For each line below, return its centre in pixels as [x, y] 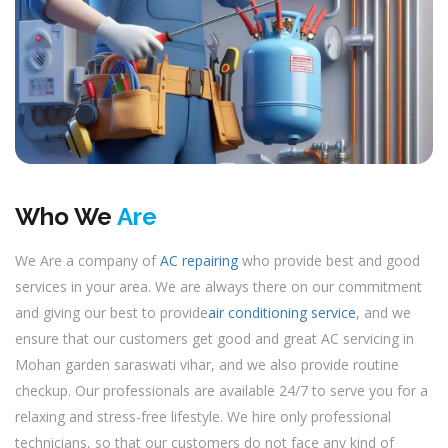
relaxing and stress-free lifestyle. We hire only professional [203, 416]
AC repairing [199, 260]
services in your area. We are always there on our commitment [218, 286]
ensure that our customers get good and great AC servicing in [214, 338]
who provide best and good [329, 260]
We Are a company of [87, 260]
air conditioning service [282, 312]
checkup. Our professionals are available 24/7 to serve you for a [221, 390]
